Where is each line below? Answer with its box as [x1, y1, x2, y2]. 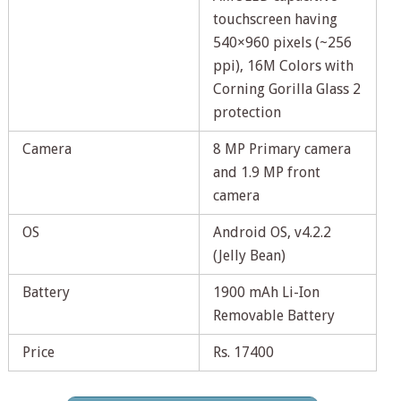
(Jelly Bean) [212, 247, 286, 265]
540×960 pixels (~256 [212, 34, 352, 52]
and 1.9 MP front [212, 164, 320, 182]
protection [212, 104, 281, 122]
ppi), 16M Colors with [212, 57, 354, 75]
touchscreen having [212, 11, 337, 29]
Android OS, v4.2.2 [212, 224, 331, 242]
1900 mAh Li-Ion [212, 284, 320, 302]
